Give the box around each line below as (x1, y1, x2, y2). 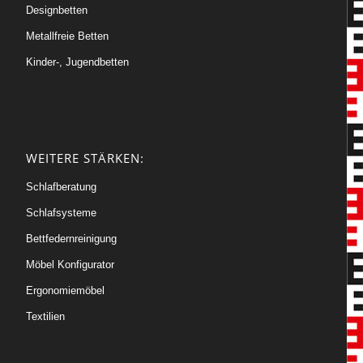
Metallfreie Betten (26, 29, 109, 42)
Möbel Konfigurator (26, 258, 115, 271)
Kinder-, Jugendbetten (26, 55, 130, 68)
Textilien (26, 310, 66, 323)
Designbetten (26, 3, 88, 16)
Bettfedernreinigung (26, 233, 117, 246)
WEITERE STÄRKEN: (26, 150, 145, 167)
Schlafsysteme (26, 207, 97, 220)
